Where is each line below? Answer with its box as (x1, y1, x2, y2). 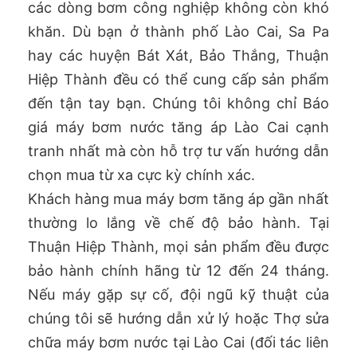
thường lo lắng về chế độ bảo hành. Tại (28, 214, 329, 232)
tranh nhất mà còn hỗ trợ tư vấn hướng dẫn (28, 143, 329, 160)
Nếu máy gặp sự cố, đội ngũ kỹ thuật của (28, 286, 329, 304)
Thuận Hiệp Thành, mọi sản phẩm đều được (28, 238, 329, 256)
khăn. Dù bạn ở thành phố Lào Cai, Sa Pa (28, 23, 329, 41)
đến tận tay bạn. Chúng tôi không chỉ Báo (28, 95, 329, 112)
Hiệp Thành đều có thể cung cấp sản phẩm (28, 71, 329, 88)
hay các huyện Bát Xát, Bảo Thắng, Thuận (28, 47, 329, 65)
